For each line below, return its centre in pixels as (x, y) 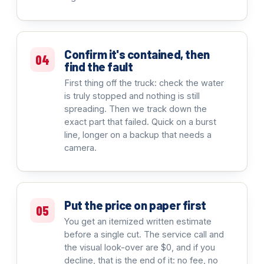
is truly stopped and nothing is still (132, 96)
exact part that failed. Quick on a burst (140, 122)
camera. (80, 148)
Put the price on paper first (135, 205)
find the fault (99, 67)
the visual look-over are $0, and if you (140, 247)
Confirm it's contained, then (137, 54)
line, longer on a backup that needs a (138, 135)
